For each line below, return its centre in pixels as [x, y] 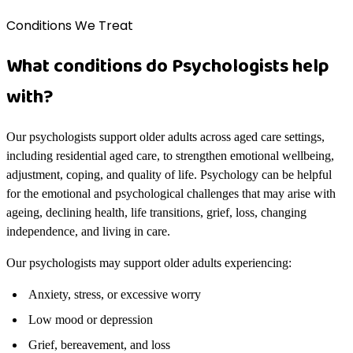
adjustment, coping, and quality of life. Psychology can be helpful [169, 175]
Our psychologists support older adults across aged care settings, [165, 137]
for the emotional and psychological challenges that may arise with [171, 194]
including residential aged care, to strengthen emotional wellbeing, [170, 156]
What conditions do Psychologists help [168, 66]
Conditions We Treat [70, 25]
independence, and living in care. [88, 232]
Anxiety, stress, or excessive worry [115, 295]
